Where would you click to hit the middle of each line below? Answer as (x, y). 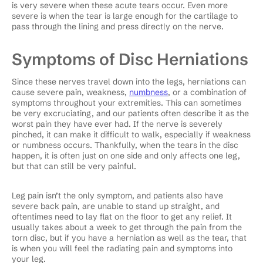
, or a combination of (207, 92)
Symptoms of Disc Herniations (130, 59)
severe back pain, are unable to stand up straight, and (116, 206)
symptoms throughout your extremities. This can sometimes (127, 102)
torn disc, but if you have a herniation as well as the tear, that (129, 237)
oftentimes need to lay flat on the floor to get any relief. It (122, 216)
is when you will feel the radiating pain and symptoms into (122, 248)
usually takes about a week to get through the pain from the (127, 227)
